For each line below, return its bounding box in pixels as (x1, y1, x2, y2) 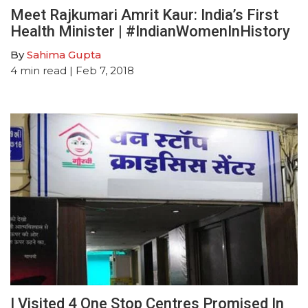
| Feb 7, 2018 (67, 63, 134, 77)
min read (20, 63, 67, 77)
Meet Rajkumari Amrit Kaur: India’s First (10, 5, 278, 23)
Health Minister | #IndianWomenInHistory (10, 22, 290, 40)
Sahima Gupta (27, 47, 101, 61)
